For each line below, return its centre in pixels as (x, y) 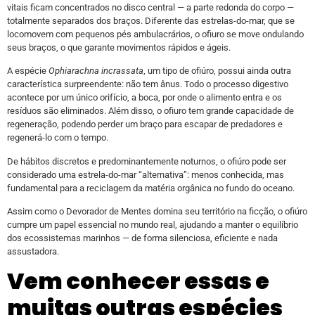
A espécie (28, 71)
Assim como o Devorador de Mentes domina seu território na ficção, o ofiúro (157, 212)
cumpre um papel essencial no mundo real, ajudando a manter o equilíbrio (153, 225)
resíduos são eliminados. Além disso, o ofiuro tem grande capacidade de (150, 111)
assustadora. (33, 252)
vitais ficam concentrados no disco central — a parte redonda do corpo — (150, 7)
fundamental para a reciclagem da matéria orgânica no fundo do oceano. (151, 188)
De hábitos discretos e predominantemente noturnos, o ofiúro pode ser (147, 161)
